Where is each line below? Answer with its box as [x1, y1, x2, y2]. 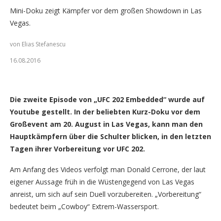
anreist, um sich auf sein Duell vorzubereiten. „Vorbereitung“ [10, 189, 201, 199]
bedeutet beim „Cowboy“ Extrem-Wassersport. [10, 202, 159, 211]
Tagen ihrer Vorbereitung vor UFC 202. [10, 144, 145, 153]
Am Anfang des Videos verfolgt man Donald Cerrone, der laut [10, 165, 206, 174]
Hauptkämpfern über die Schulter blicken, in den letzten [10, 132, 211, 141]
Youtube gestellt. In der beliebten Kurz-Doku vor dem [10, 107, 200, 116]
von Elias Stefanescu [10, 40, 66, 48]
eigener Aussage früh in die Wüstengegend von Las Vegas [10, 177, 194, 186]
